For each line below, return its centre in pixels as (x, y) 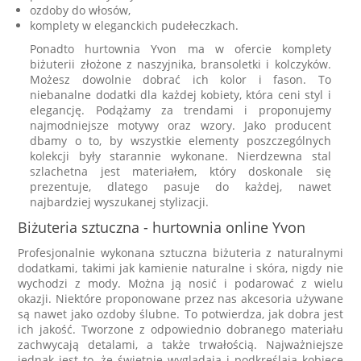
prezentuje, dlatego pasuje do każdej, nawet (180, 186)
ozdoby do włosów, (81, 10)
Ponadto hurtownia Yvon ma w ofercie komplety (180, 48)
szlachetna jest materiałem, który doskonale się (180, 171)
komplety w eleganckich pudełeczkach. (135, 25)
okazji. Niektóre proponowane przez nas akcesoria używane (180, 298)
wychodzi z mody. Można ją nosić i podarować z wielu (180, 283)
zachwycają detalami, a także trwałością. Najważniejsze (180, 344)
